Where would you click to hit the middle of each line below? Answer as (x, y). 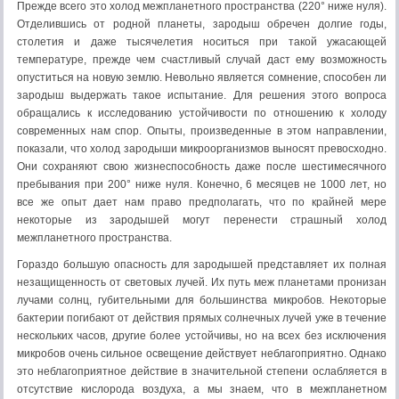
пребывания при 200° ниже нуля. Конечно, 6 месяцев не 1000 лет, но (202, 184)
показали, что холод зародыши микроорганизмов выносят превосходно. (202, 149)
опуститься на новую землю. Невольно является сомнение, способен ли (202, 77)
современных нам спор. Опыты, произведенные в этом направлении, (202, 131)
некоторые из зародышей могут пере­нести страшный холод (202, 220)
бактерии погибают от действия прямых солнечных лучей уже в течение (202, 318)
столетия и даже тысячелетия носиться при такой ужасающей (202, 42)
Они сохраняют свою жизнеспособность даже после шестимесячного (202, 167)
